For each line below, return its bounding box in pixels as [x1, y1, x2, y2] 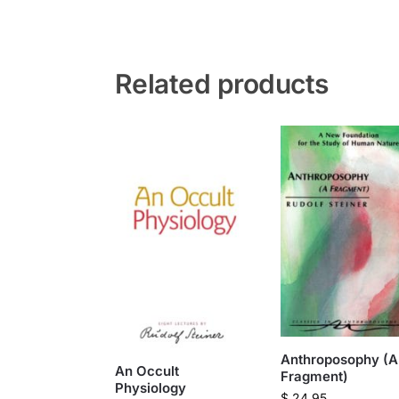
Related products [114, 68, 329, 101]
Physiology [114, 379, 186, 396]
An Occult [114, 362, 179, 379]
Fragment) [280, 368, 348, 386]
